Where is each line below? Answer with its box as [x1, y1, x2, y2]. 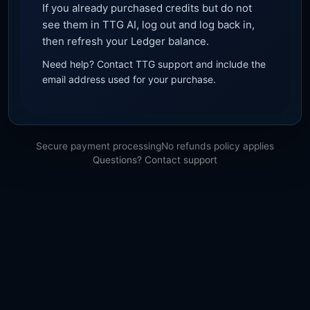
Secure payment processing [36, 140, 161, 152]
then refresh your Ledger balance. [42, 35, 209, 48]
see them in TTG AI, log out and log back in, [42, 18, 255, 32]
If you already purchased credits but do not [42, 1, 252, 15]
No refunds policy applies [161, 140, 274, 152]
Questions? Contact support [93, 154, 217, 166]
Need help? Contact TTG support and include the [42, 58, 266, 71]
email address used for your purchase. [42, 73, 216, 86]
